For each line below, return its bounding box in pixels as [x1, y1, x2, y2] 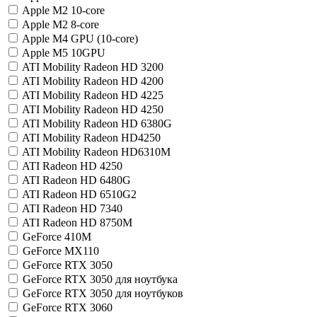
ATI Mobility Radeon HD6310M [22, 146, 171, 158]
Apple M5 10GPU [22, 47, 105, 59]
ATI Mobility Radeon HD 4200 [22, 75, 163, 87]
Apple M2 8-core [22, 18, 99, 30]
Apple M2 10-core [22, 4, 105, 16]
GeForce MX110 [23, 245, 99, 257]
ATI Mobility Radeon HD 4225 [22, 89, 163, 101]
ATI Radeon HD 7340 [22, 202, 122, 214]
